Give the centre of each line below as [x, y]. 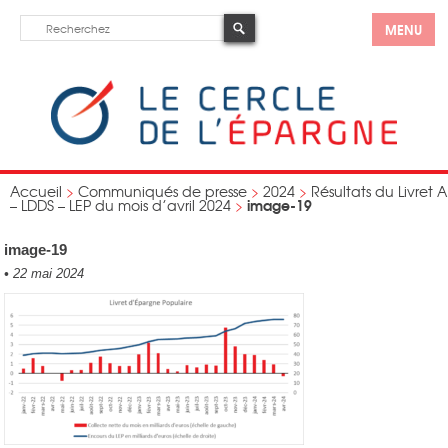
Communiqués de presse [162, 191]
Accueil [36, 191]
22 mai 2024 [47, 273]
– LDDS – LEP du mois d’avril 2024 [120, 205]
